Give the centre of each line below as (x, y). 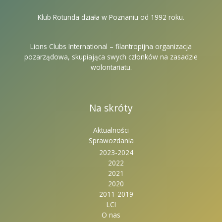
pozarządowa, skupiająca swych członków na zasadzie (111, 57)
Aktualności (111, 130)
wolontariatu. (111, 67)
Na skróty (111, 108)
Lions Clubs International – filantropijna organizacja (111, 47)
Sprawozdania (111, 140)
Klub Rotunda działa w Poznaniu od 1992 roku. (111, 17)
